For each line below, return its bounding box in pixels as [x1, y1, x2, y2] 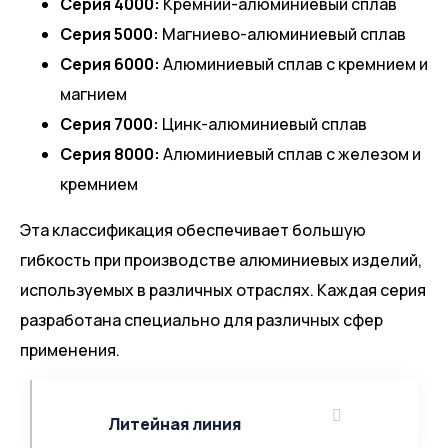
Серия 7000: [60, 113, 159, 136]
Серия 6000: [60, 53, 160, 76]
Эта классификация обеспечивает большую [20, 219, 366, 242]
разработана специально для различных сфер [20, 309, 383, 332]
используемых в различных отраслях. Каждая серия [20, 279, 426, 302]
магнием [60, 83, 127, 106]
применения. [20, 339, 120, 362]
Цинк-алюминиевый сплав [159, 113, 367, 136]
